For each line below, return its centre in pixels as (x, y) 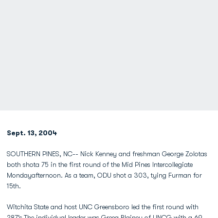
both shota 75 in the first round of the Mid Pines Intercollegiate (100, 164)
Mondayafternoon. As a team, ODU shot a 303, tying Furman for (104, 175)
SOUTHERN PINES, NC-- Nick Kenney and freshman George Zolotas (107, 154)
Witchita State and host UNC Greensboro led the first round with (103, 207)
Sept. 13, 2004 (32, 133)
